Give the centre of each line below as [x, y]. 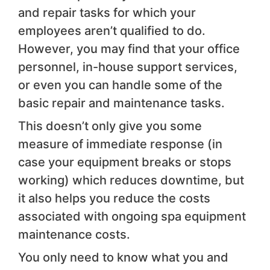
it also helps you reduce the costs [114, 199]
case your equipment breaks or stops [125, 162]
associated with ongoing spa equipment [132, 217]
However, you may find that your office [129, 49]
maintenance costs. [74, 235]
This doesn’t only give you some [110, 126]
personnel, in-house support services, [128, 67]
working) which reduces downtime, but [131, 181]
